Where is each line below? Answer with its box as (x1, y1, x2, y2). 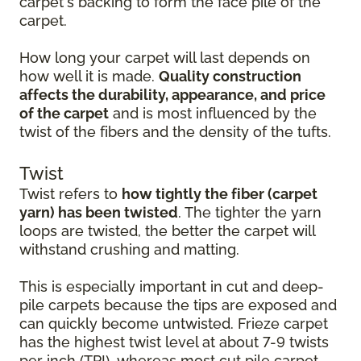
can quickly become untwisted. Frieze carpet (19, 315, 328, 332)
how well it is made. (19, 68, 159, 85)
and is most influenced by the (109, 105, 317, 122)
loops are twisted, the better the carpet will (19, 222, 315, 239)
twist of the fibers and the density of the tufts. (19, 123, 331, 140)
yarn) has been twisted (19, 204, 178, 221)
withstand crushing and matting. (19, 241, 239, 258)
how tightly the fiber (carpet (122, 185, 317, 202)
